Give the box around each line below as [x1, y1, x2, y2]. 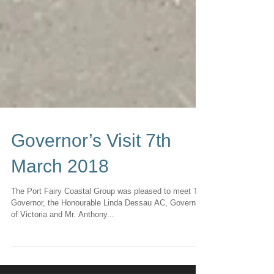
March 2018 [11, 205, 109, 225]
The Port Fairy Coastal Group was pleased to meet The [11, 235, 207, 245]
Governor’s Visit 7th [11, 179, 171, 199]
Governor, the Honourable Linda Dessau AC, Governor [11, 247, 202, 256]
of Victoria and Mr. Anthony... [11, 259, 114, 268]
